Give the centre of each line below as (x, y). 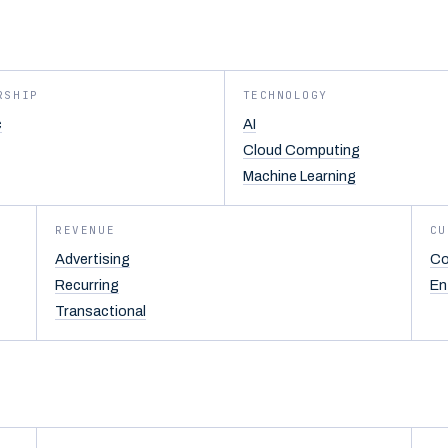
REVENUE (85, 230)
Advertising (93, 259)
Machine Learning (299, 176)
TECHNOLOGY (285, 95)
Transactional (101, 311)
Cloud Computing (301, 150)
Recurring (87, 285)
